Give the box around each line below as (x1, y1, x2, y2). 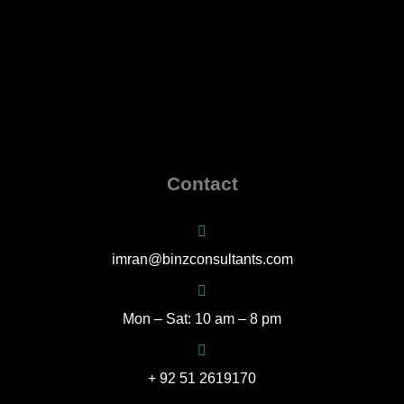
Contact (166, 173, 238, 195)
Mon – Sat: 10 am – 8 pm (123, 311, 281, 327)
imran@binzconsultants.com (111, 252, 293, 268)
